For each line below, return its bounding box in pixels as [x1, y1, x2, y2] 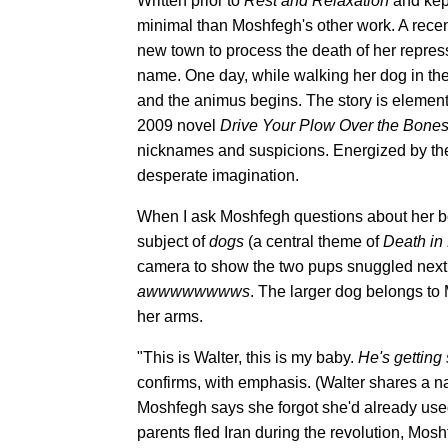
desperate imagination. [137, 167, 299, 184]
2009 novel [137, 117, 220, 134]
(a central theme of [244, 233, 383, 250]
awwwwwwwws [137, 283, 250, 300]
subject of [137, 233, 209, 250]
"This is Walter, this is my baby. [137, 349, 358, 366]
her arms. [137, 308, 203, 325]
